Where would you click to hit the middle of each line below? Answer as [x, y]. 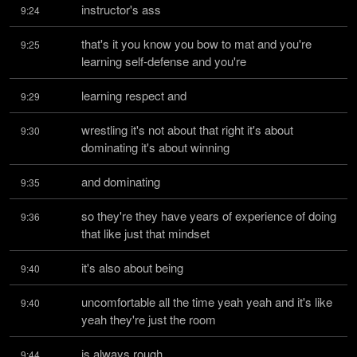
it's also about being [132, 267]
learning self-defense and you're [164, 61]
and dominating [121, 181]
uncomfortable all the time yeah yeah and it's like [207, 302]
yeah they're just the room [149, 319]
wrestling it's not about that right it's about [187, 129]
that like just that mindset [145, 233]
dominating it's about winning [155, 147]
